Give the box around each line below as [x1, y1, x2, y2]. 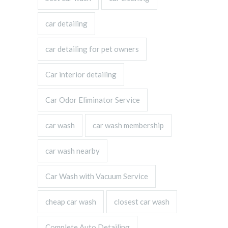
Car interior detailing [45, 70, 117, 79]
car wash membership [93, 121, 164, 130]
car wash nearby [45, 146, 100, 155]
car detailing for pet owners [45, 44, 139, 53]
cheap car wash [45, 197, 96, 206]
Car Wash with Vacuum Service [45, 172, 148, 181]
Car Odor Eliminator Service [45, 95, 140, 104]
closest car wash [114, 197, 169, 206]
